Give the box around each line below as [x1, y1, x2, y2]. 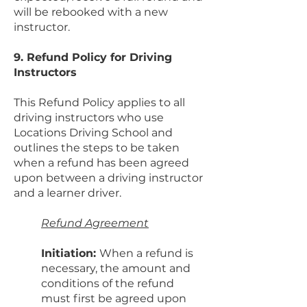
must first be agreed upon [41, 291, 186, 305]
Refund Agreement [41, 216, 149, 230]
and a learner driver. [14, 186, 121, 199]
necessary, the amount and [41, 261, 191, 275]
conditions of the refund [41, 276, 174, 290]
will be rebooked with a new [14, 5, 168, 19]
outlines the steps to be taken [14, 140, 180, 154]
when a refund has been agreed [14, 156, 189, 169]
